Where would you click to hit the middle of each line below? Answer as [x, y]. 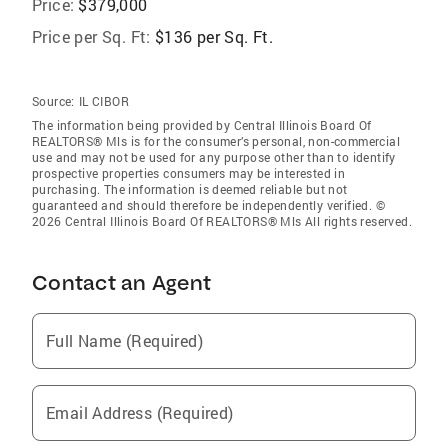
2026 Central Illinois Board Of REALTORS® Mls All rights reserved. [222, 220]
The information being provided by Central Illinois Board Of [202, 124]
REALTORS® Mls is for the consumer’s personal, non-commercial [216, 140]
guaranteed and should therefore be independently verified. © [208, 204]
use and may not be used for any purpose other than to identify [214, 156]
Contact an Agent [121, 282]
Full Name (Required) [124, 340]
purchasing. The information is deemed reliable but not [190, 188]
